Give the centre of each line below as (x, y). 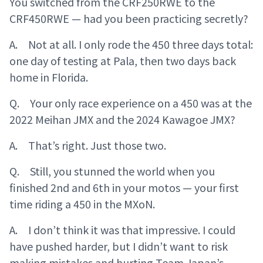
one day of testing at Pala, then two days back (123, 60)
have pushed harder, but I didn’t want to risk (119, 246)
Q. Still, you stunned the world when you (112, 171)
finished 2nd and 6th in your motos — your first (124, 187)
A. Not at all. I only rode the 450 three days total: (131, 44)
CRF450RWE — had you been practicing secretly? (129, 18)
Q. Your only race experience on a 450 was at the (131, 102)
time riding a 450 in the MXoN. (82, 203)
